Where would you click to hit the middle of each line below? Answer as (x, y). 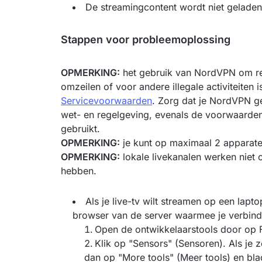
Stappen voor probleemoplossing (146, 39)
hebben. (80, 171)
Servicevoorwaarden (106, 101)
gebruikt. (82, 129)
